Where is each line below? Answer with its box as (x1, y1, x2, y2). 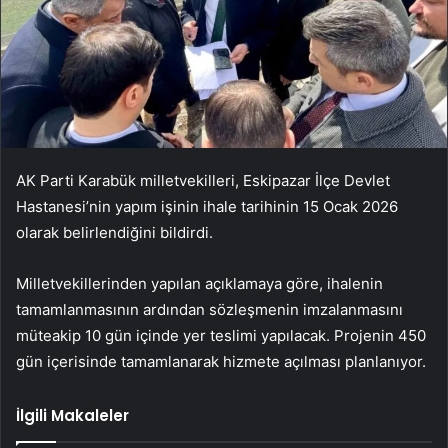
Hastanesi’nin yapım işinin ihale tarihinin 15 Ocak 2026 (16, 197, 398, 217)
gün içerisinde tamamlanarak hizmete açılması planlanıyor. (16, 352, 426, 372)
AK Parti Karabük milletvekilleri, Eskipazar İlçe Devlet (16, 171, 390, 191)
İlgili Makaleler (16, 405, 129, 427)
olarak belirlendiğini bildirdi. (16, 223, 213, 243)
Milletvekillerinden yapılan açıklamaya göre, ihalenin (16, 274, 383, 294)
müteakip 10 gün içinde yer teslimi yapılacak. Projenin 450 (16, 326, 426, 346)
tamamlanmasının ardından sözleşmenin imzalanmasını (16, 300, 403, 320)
